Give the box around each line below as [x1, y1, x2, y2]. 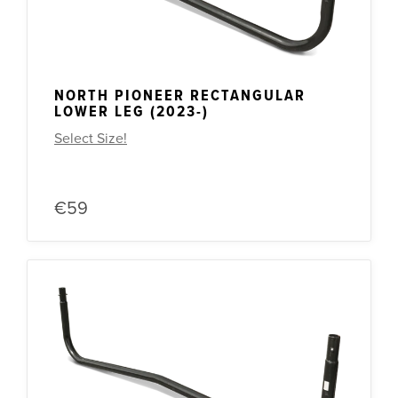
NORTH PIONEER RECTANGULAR [54, 85, 306, 107]
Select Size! [54, 129, 127, 147]
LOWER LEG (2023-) [54, 101, 209, 123]
